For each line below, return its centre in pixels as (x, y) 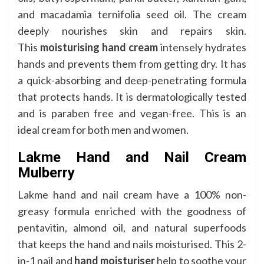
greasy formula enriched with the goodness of (132, 211)
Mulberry (46, 172)
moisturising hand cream (100, 47)
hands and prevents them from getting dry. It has (132, 63)
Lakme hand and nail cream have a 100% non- (132, 194)
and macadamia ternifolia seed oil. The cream (132, 14)
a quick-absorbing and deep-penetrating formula (132, 80)
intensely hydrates (203, 47)
